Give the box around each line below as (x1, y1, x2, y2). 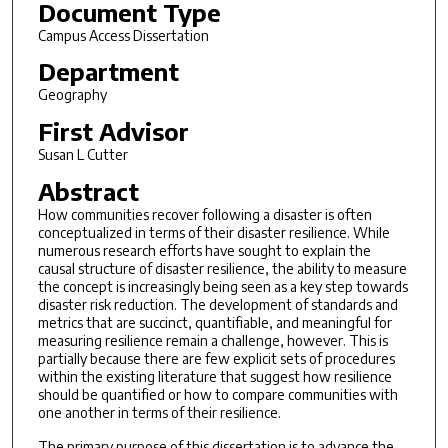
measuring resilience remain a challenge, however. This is (37, 331, 388, 349)
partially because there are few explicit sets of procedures (37, 349, 395, 367)
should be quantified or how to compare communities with (37, 385, 398, 403)
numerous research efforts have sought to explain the (37, 241, 371, 259)
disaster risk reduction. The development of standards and (37, 295, 398, 313)
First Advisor (37, 115, 189, 146)
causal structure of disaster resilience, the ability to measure (37, 259, 407, 277)
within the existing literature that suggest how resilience (37, 367, 392, 385)
